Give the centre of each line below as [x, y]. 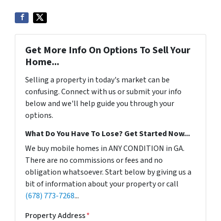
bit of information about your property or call [102, 184]
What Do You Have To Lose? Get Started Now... [108, 134]
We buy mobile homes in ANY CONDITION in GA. [105, 148]
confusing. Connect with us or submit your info [103, 92]
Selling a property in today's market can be [97, 80]
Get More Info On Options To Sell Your [108, 50]
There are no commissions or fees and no [94, 160]
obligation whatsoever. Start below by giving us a [108, 172]
